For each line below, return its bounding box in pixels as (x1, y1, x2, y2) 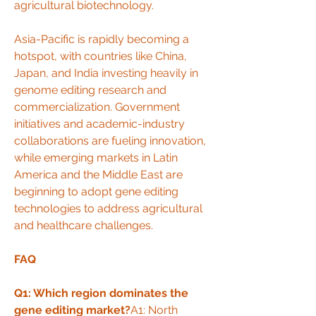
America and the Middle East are (14, 168, 183, 181)
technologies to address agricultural (14, 202, 202, 215)
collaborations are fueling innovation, (14, 134, 206, 147)
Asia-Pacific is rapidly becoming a (14, 32, 189, 46)
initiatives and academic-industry (14, 117, 185, 130)
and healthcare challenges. (14, 219, 153, 232)
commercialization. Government (14, 100, 180, 114)
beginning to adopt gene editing (14, 185, 178, 198)
